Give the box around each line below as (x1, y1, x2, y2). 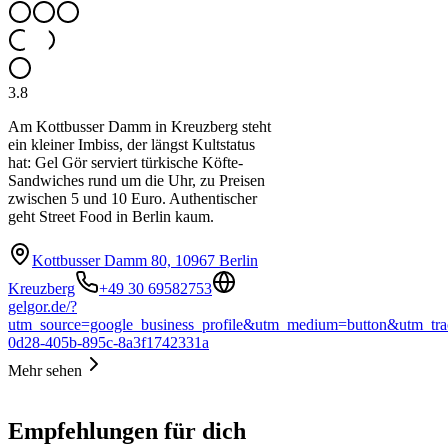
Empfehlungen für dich (8, 417, 246, 444)
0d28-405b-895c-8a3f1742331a (8, 333, 209, 351)
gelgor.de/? (8, 297, 77, 315)
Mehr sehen (8, 361, 82, 379)
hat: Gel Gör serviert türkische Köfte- (8, 153, 243, 171)
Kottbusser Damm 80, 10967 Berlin (32, 251, 258, 269)
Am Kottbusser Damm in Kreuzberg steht (8, 117, 271, 135)
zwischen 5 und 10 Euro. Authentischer (8, 189, 257, 207)
